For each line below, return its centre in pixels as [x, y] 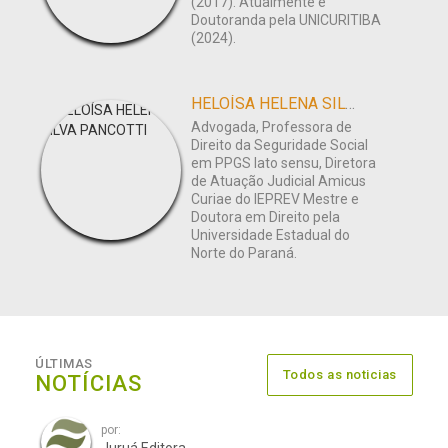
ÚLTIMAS [64, 364]
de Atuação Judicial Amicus [278, 181]
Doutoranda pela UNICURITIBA [286, 20]
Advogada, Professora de [271, 127]
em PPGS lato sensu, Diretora [283, 163]
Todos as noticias [339, 375]
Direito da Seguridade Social [279, 145]
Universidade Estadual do [270, 235]
